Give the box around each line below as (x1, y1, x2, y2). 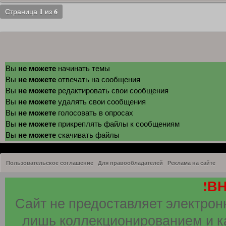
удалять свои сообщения (56, 96, 146, 106)
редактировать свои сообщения (56, 85, 168, 95)
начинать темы (56, 63, 110, 73)
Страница (5, 6, 39, 16)
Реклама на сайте (167, 159, 215, 167)
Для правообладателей (98, 159, 163, 167)
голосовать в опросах (56, 107, 133, 118)
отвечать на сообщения (56, 74, 140, 84)
